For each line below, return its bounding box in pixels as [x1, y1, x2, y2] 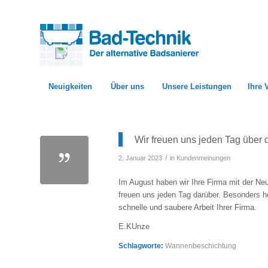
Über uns [110, 82, 144, 91]
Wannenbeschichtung [165, 242, 236, 250]
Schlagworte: [118, 242, 163, 250]
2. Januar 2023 [118, 154, 162, 162]
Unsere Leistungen [162, 82, 232, 91]
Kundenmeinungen [176, 154, 230, 162]
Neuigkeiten [48, 82, 92, 91]
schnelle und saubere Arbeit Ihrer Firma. [118, 203, 257, 212]
